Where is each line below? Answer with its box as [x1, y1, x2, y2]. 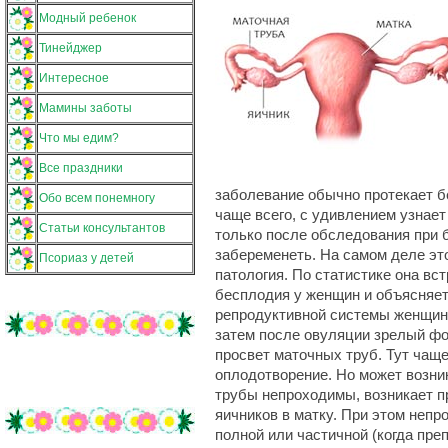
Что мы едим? [39, 131, 119, 145]
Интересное [39, 71, 109, 85]
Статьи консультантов [39, 221, 165, 235]
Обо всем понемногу [39, 191, 155, 205]
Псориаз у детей [39, 251, 134, 265]
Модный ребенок [39, 11, 136, 25]
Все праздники [39, 161, 123, 175]
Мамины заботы [39, 101, 132, 115]
